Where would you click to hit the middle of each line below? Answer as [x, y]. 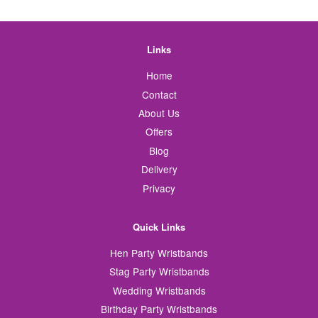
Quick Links [159, 226]
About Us [159, 113]
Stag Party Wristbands [159, 272]
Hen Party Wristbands [159, 252]
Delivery [159, 169]
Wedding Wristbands [159, 290]
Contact [159, 94]
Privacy [159, 188]
